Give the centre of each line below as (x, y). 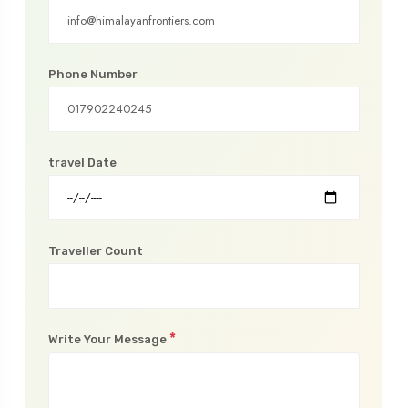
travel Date (82, 162)
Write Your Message (109, 339)
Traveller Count (96, 250)
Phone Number (93, 74)
